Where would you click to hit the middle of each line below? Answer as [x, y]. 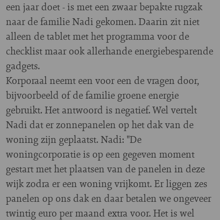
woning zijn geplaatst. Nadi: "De [74, 139]
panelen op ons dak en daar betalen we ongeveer [109, 198]
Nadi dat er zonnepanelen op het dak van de [100, 124]
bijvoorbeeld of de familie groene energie [92, 95]
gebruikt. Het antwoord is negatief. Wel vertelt [101, 110]
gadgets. [24, 65]
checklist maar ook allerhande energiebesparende [110, 51]
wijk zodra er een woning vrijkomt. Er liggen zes [107, 183]
